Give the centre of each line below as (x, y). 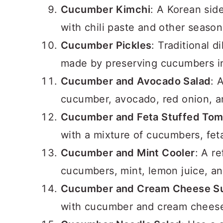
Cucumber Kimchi (106, 9)
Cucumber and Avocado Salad (136, 81)
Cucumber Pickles (106, 45)
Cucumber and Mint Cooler (128, 153)
